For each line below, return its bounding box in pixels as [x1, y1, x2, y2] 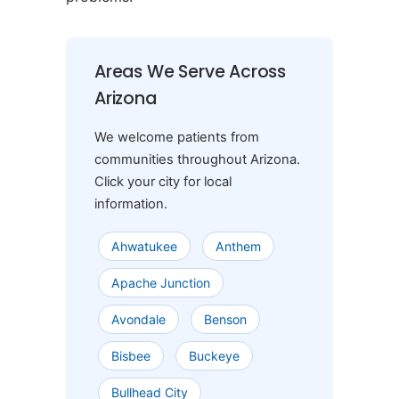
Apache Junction [111, 275, 210, 291]
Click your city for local [94, 173, 232, 190]
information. [94, 195, 167, 212]
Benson [204, 312, 247, 328]
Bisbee [111, 348, 151, 364]
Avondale [111, 312, 166, 328]
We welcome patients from [94, 128, 259, 145]
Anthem [216, 239, 261, 255]
